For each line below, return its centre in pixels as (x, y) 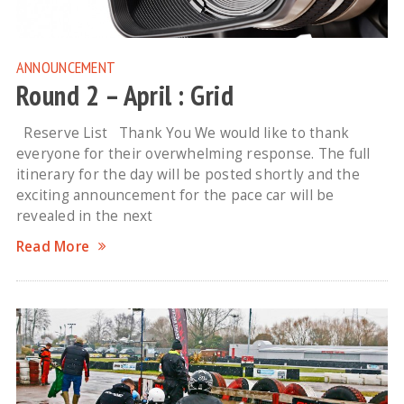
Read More (53, 246)
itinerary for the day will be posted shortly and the (188, 174)
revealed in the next (84, 216)
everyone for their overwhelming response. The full (193, 153)
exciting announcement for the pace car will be (175, 195)
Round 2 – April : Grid (125, 95)
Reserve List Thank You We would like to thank (183, 133)
